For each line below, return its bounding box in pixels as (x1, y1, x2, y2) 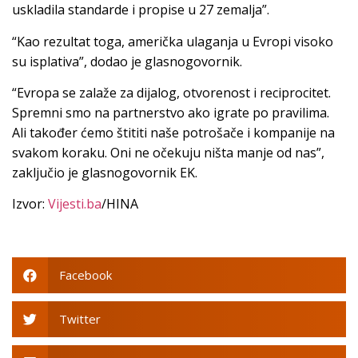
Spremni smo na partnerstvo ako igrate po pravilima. (12, 104, 329, 122)
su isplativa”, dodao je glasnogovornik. (12, 52, 242, 70)
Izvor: (12, 195, 48, 213)
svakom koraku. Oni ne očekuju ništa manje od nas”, (12, 144, 324, 162)
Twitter (58, 311, 101, 328)
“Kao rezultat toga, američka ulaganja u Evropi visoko (12, 32, 333, 50)
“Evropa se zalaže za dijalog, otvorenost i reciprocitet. (12, 84, 331, 102)
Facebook (58, 267, 112, 284)
